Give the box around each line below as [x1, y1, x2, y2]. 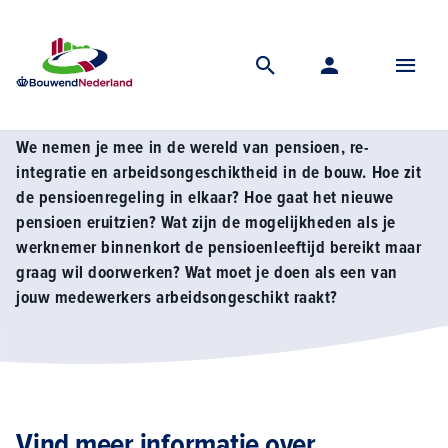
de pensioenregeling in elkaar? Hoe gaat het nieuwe [16, 187, 394, 208]
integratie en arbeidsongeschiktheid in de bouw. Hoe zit [16, 162, 422, 183]
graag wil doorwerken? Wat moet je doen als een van [16, 262, 398, 283]
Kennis [68, 33, 106, 51]
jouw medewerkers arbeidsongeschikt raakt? [16, 287, 338, 308]
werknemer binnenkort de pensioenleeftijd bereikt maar [16, 237, 422, 258]
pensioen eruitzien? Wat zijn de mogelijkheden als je [16, 212, 396, 233]
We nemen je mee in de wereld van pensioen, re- [16, 137, 370, 158]
